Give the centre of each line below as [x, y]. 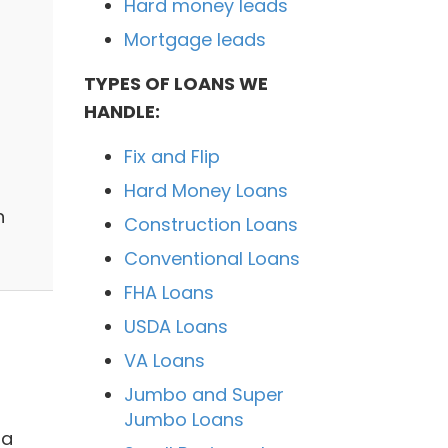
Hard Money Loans [205, 190]
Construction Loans [210, 224]
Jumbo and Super [203, 394]
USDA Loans [175, 326]
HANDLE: [121, 111]
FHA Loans [168, 292]
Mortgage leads [194, 39]
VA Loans [164, 360]
